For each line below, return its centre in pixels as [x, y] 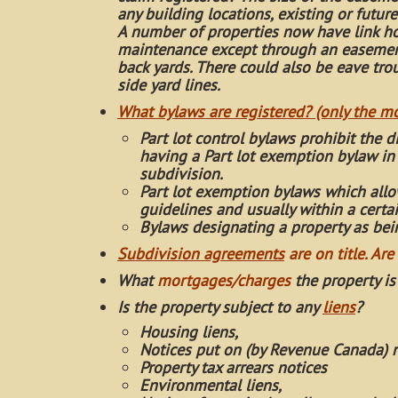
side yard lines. [169, 85]
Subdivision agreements [201, 254]
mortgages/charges [224, 280]
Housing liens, [189, 332]
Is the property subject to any [218, 307]
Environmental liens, [211, 385]
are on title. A [334, 254]
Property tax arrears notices [233, 367]
